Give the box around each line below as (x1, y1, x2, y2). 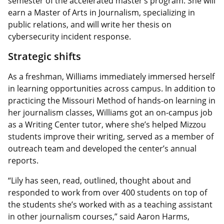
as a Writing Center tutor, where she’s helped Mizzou (8, 119, 206, 130)
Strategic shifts (8, 49, 81, 63)
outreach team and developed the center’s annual (8, 143, 196, 154)
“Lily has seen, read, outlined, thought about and (8, 175, 191, 186)
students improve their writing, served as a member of (8, 131, 213, 142)
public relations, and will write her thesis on (8, 19, 171, 30)
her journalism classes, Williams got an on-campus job (8, 107, 212, 118)
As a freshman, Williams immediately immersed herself (8, 71, 214, 82)
